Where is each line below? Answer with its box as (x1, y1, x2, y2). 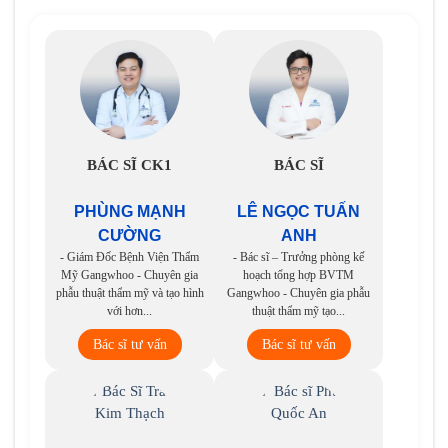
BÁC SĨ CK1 (87, 157, 172, 174)
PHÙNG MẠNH (73, 202, 186, 220)
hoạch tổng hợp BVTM (243, 267, 354, 282)
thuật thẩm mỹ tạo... (252, 303, 345, 318)
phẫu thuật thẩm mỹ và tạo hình (55, 285, 204, 300)
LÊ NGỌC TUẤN (237, 202, 360, 220)
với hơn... (107, 303, 152, 318)
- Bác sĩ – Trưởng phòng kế (233, 249, 364, 264)
